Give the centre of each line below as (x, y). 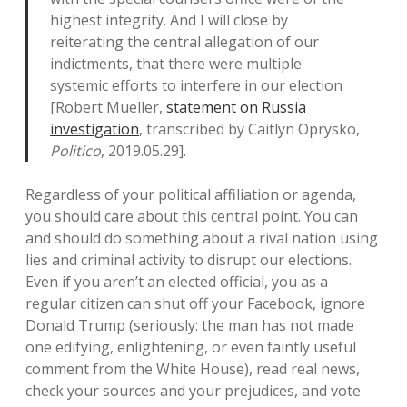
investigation (94, 129)
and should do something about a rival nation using (202, 238)
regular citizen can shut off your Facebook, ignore (195, 303)
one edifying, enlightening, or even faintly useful (191, 347)
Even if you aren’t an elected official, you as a (177, 282)
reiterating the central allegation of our (184, 42)
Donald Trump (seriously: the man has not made (190, 325)
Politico (75, 151)
